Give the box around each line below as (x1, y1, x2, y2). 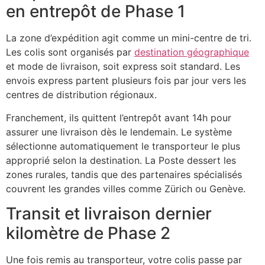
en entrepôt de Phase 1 (6, 1, 185, 22)
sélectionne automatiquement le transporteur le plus (6, 140, 240, 152)
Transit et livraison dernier (6, 203, 212, 224)
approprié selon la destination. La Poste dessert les (6, 154, 236, 166)
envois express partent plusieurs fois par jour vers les (6, 75, 246, 87)
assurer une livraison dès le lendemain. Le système (6, 125, 232, 138)
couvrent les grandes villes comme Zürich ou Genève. (6, 182, 245, 195)
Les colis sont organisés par (6, 46, 134, 59)
